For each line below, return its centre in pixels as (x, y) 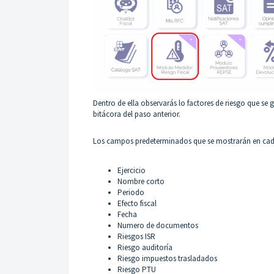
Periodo (131, 193)
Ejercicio (133, 171)
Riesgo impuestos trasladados (167, 259)
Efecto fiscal (137, 204)
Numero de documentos (158, 226)
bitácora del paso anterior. (137, 114)
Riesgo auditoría (146, 248)
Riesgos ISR (136, 237)
